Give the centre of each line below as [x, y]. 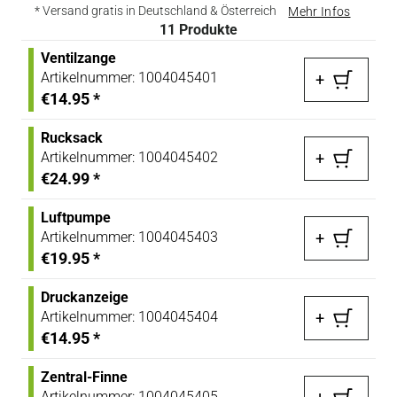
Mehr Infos [319, 11]
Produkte [206, 29]
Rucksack [72, 137]
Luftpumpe [76, 217]
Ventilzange [78, 58]
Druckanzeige [85, 297]
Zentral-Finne [84, 377]
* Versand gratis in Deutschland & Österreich [156, 11]
